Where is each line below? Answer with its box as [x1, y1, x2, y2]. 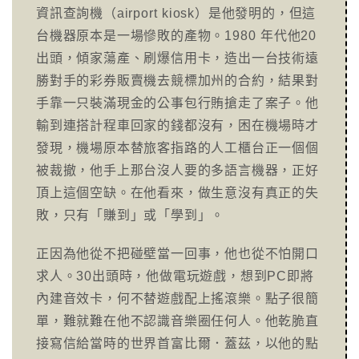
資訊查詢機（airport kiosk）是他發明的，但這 [36, 6, 317, 20]
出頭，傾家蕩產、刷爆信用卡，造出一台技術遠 [36, 51, 319, 65]
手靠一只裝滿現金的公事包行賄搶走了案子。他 [36, 96, 319, 110]
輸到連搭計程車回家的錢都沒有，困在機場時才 [36, 119, 319, 132]
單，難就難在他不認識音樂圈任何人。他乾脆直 [36, 314, 319, 328]
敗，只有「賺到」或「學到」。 [36, 208, 225, 222]
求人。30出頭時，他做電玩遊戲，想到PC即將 [36, 269, 314, 283]
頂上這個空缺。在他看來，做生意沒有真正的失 [36, 186, 319, 200]
